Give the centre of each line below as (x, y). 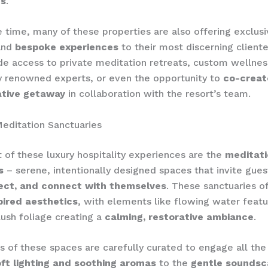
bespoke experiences (67, 47)
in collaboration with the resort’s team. (158, 94)
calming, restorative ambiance (179, 217)
